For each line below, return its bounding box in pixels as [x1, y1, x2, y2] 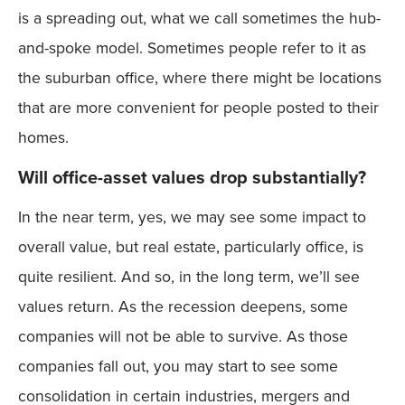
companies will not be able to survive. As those [18, 324, 348, 348]
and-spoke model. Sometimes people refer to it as [18, 36, 366, 61]
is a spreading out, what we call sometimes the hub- [18, 6, 381, 31]
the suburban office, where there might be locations [18, 66, 381, 90]
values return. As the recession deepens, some [18, 294, 348, 318]
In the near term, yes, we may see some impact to [18, 204, 366, 229]
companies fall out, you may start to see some [18, 353, 338, 378]
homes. [18, 126, 69, 150]
